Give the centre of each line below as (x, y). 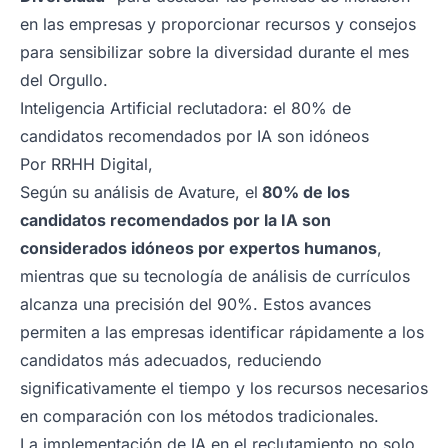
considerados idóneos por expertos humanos (198, 247)
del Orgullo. (64, 79)
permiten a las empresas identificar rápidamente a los (222, 331)
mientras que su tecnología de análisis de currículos (215, 275)
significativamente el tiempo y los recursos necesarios (224, 387)
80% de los (306, 191)
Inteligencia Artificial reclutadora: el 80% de (185, 107)
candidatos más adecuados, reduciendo (171, 359)
